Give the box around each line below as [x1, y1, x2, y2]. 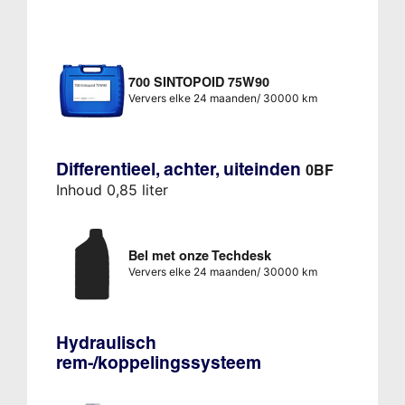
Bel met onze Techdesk [127, 248, 271, 265]
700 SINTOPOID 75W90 [127, 74, 269, 91]
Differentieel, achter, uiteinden [55, 158, 306, 181]
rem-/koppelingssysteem [55, 352, 261, 374]
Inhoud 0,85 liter [55, 181, 168, 200]
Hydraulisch [55, 332, 156, 354]
